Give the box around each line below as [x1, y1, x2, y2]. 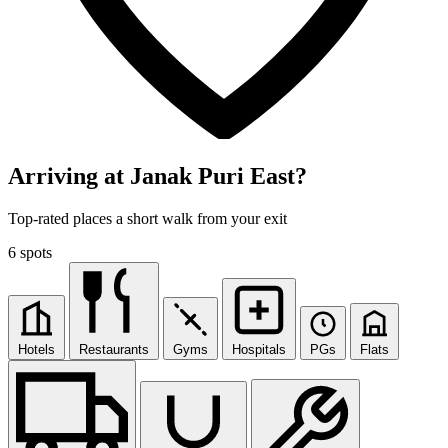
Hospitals [232, 342, 286, 358]
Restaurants [79, 342, 149, 358]
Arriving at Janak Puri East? [8, 163, 307, 190]
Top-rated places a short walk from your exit [8, 210, 287, 228]
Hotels [18, 342, 55, 358]
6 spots [8, 244, 52, 262]
